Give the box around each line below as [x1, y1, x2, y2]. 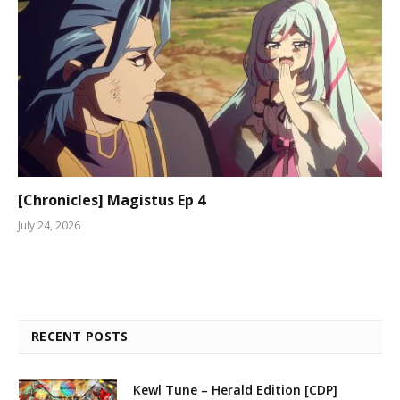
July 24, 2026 [18, 217, 80, 233]
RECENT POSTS [31, 327, 129, 345]
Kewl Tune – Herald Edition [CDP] [133, 380, 337, 398]
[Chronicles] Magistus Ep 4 [18, 189, 205, 210]
